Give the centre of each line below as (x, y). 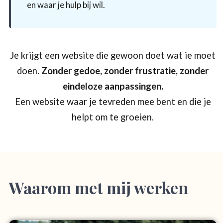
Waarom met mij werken (99, 188)
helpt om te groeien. (113, 117)
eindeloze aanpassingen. (113, 86)
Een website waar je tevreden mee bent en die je (113, 102)
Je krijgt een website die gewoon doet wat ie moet (113, 56)
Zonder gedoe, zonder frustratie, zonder (125, 71)
